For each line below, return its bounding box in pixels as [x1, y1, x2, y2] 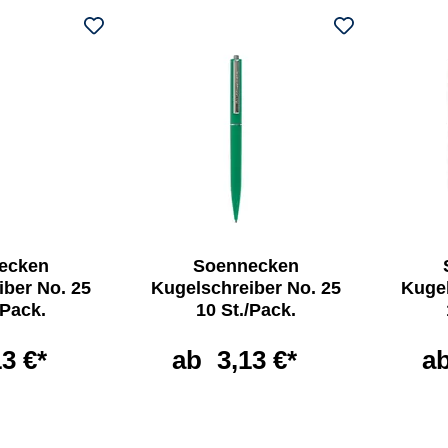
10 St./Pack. [196, 300, 296, 321]
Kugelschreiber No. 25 [151, 278, 341, 299]
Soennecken [193, 256, 299, 277]
